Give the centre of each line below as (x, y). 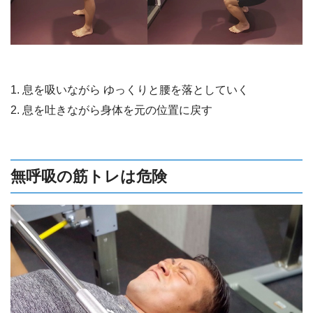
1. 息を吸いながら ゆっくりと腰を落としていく (130, 90)
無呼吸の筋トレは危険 (89, 177)
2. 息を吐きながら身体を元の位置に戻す (111, 110)
